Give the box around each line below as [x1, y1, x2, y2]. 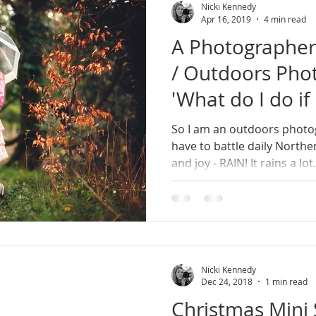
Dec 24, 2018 [201, 276, 253, 287]
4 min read [264, 13, 306, 25]
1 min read [265, 276, 308, 287]
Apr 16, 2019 [201, 13, 251, 25]
